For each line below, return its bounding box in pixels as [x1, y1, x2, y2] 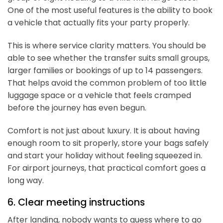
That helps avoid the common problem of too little [7, 77, 207, 89]
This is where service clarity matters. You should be [7, 39, 206, 51]
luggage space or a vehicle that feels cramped [7, 89, 191, 101]
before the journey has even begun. [7, 102, 146, 113]
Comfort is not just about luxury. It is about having [7, 124, 200, 136]
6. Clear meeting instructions [7, 196, 145, 210]
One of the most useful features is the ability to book [7, 4, 213, 16]
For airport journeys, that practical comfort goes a [7, 162, 206, 174]
